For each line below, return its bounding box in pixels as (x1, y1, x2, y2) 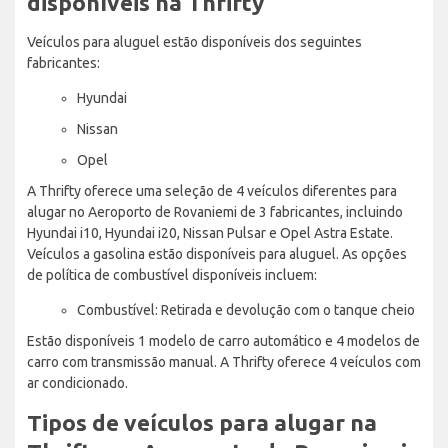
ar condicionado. (27, 374, 128, 391)
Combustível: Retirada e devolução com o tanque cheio (77, 301, 415, 318)
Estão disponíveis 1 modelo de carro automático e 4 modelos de (27, 332, 420, 349)
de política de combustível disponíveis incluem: (27, 266, 317, 283)
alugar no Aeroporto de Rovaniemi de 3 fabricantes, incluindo (27, 203, 403, 220)
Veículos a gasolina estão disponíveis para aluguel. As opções (27, 245, 407, 262)
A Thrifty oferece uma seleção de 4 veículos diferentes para (27, 182, 397, 199)
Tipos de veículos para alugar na (27, 409, 377, 435)
